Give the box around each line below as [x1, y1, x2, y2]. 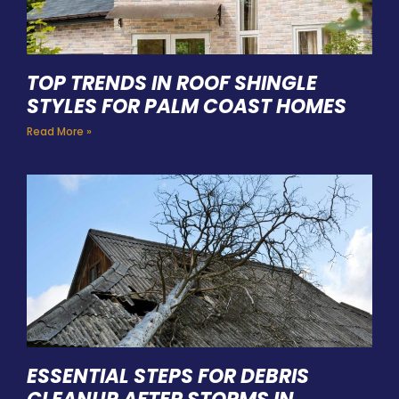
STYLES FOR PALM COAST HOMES [27, 92, 346, 120]
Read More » [27, 123, 92, 139]
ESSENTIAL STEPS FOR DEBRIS [27, 362, 309, 390]
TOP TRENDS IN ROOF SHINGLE [27, 69, 317, 97]
